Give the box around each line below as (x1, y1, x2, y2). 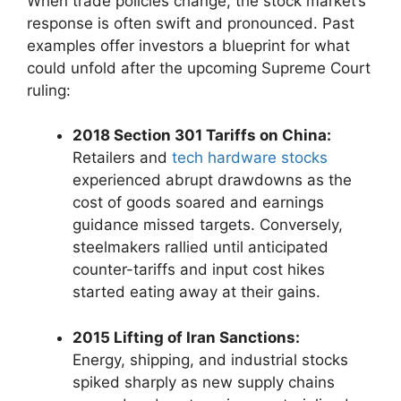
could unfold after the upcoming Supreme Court (27, 58, 371, 77)
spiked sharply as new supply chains (73, 372, 335, 391)
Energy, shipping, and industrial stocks (73, 350, 348, 369)
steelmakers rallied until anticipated (73, 238, 328, 257)
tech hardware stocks (172, 149, 328, 167)
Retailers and (73, 149, 172, 167)
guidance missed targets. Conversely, (73, 216, 343, 235)
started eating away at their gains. (73, 283, 320, 302)
